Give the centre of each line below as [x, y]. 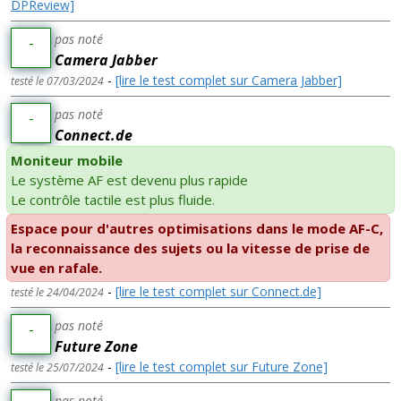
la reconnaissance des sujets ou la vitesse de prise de [190, 248]
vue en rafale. [56, 268]
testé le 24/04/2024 [57, 293]
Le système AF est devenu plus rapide [129, 180]
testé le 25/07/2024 [57, 368]
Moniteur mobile [67, 161]
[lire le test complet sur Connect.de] [218, 292]
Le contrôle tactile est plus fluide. [113, 200]
